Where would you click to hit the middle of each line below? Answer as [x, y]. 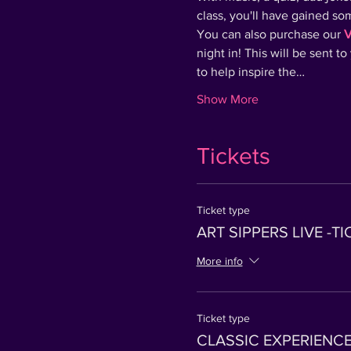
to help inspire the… [250, 71]
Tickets [233, 156]
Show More [227, 99]
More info [219, 261]
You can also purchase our [270, 34]
